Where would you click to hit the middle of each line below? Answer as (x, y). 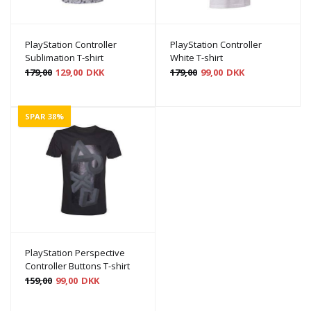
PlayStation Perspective (75, 253)
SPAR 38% (44, 117)
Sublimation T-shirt (64, 58)
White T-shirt (196, 58)
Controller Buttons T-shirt (77, 266)
